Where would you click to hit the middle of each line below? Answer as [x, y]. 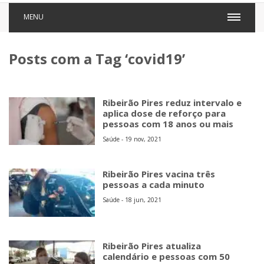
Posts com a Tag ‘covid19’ [97, 59]
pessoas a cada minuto [154, 185]
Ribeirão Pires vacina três [159, 174]
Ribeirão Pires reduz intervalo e [172, 103]
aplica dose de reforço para [164, 113]
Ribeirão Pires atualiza [152, 245]
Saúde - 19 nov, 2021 [132, 139]
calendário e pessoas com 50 [166, 256]
